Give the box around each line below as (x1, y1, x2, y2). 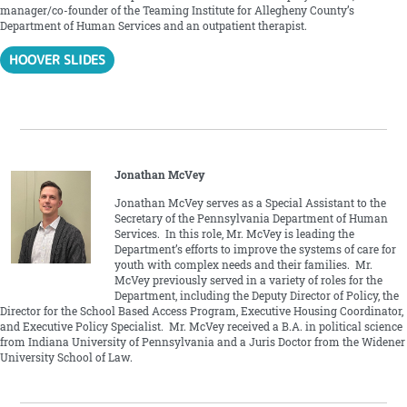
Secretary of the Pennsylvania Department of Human (114, 211, 388, 225)
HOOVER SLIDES (9, 51, 106, 69)
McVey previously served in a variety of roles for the (114, 273, 382, 287)
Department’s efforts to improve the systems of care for (114, 242, 396, 256)
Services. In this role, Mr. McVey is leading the (114, 226, 354, 241)
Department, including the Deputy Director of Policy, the (114, 288, 399, 303)
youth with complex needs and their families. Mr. (114, 257, 372, 272)
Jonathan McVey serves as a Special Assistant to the (114, 195, 386, 210)
